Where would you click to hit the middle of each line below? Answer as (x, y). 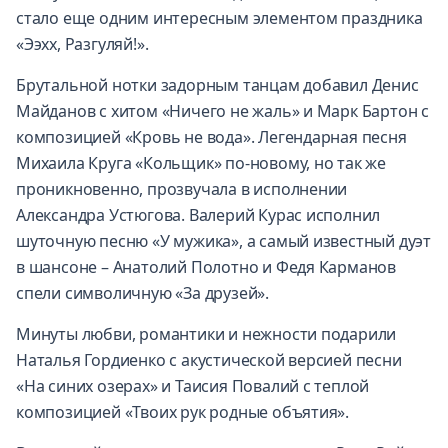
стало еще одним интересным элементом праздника (219, 17)
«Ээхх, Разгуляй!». (82, 43)
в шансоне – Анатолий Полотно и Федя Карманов (206, 266)
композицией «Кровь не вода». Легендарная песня (211, 136)
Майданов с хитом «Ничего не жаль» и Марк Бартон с (223, 110)
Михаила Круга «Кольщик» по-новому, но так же (201, 162)
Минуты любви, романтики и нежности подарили (206, 333)
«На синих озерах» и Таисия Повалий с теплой (193, 385)
